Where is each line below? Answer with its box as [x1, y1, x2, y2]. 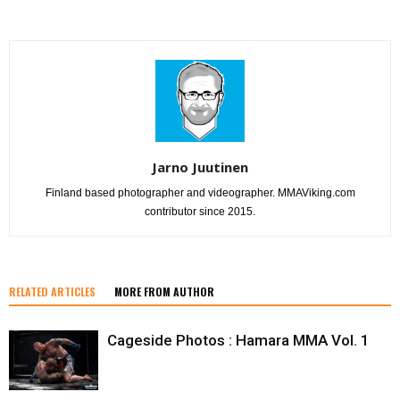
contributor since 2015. [145, 205, 255, 219]
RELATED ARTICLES [9, 284, 96, 300]
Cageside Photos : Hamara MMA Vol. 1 [107, 331, 370, 350]
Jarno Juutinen [152, 158, 248, 177]
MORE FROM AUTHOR [114, 284, 214, 300]
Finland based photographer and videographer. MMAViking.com [45, 187, 355, 200]
